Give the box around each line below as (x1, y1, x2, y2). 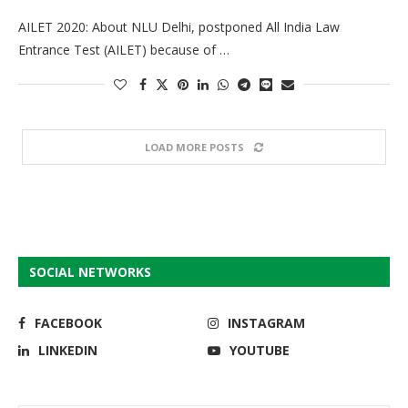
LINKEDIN (38, 341, 97, 359)
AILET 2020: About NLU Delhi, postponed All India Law (18, 17, 340, 36)
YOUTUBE (229, 341, 291, 359)
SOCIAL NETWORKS (29, 262, 151, 280)
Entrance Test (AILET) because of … (18, 40, 229, 58)
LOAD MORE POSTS (145, 139, 244, 154)
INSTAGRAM (228, 313, 306, 331)
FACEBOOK (35, 313, 102, 331)
